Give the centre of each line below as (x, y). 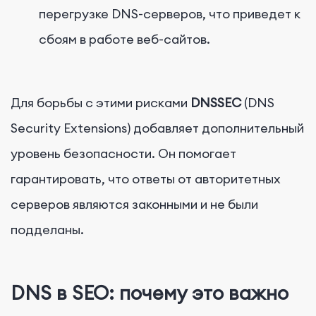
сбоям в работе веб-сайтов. (124, 39)
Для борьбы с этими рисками (99, 103)
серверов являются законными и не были (134, 205)
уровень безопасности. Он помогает (123, 154)
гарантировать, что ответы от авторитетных (146, 179)
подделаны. (47, 230)
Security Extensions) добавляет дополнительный (157, 128)
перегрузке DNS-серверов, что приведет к (170, 14)
